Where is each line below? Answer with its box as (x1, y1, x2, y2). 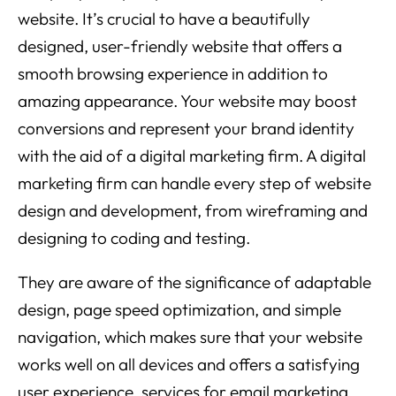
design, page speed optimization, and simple (18, 299, 341, 321)
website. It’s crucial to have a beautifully (18, 8, 310, 30)
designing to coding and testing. (18, 227, 250, 249)
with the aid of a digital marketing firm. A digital (18, 145, 366, 167)
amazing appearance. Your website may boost (18, 90, 357, 112)
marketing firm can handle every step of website (18, 172, 371, 194)
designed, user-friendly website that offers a (18, 35, 342, 57)
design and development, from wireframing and (18, 200, 368, 222)
